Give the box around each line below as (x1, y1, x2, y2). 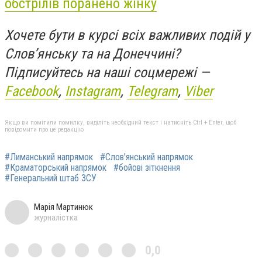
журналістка (34, 212, 78, 223)
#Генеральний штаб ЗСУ (5, 172, 96, 184)
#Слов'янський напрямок (100, 151, 193, 163)
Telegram (127, 82, 178, 99)
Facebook (5, 82, 58, 99)
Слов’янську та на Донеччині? (5, 45, 180, 62)
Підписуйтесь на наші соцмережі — (5, 64, 209, 81)
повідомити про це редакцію (5, 125, 84, 133)
